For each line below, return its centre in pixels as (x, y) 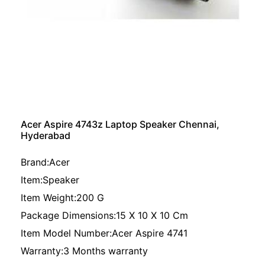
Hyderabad (46, 135)
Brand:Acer (45, 162)
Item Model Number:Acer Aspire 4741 (104, 233)
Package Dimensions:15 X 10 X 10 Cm (104, 215)
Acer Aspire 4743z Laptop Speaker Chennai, (120, 124)
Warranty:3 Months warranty (84, 251)
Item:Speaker (50, 180)
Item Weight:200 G (62, 198)
